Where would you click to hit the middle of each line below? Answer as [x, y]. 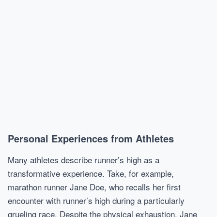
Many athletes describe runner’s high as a [84, 160]
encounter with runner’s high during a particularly [96, 200]
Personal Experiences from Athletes [91, 138]
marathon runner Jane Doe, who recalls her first [94, 187]
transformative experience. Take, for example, [91, 173]
